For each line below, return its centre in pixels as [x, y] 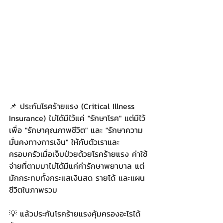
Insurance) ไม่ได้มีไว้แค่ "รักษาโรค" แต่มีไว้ [77, 118]
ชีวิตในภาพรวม [33, 190]
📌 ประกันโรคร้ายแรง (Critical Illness [73, 106]
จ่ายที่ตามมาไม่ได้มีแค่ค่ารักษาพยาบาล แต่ [77, 166]
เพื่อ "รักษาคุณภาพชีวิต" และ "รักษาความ [76, 130]
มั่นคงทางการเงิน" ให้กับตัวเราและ [64, 142]
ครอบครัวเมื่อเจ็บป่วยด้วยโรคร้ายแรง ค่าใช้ [78, 154]
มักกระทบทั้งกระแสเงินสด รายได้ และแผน [77, 178]
